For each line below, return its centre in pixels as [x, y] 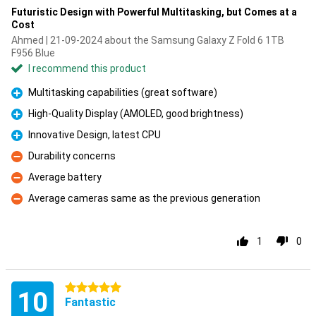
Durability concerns [72, 156]
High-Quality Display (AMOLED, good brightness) [136, 114]
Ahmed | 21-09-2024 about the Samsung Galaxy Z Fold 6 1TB [148, 40]
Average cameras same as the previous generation [144, 198]
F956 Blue [33, 53]
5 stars [81, 288]
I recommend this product [87, 68]
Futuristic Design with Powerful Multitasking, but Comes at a [154, 12]
